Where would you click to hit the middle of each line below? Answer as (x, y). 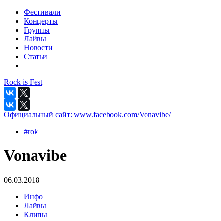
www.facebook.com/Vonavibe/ (122, 115)
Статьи (36, 56)
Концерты (41, 21)
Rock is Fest (23, 82)
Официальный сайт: (39, 115)
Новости (38, 48)
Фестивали (42, 12)
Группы (37, 30)
